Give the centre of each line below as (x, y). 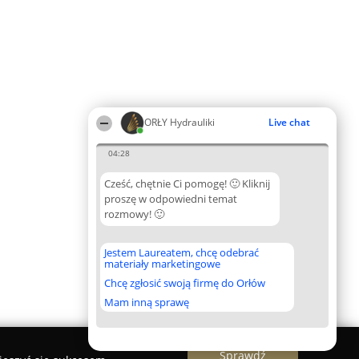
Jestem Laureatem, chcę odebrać (182, 252)
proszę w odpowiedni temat (171, 199)
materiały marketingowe (162, 264)
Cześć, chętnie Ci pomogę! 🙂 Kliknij (187, 184)
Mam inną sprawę (147, 302)
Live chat (289, 122)
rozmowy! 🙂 (134, 214)
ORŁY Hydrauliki (179, 122)
